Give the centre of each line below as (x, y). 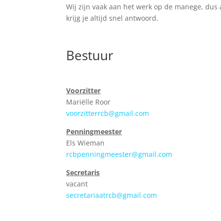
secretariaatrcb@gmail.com (112, 195)
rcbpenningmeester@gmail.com (119, 154)
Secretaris (83, 172)
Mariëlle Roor (89, 102)
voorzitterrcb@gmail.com (108, 113)
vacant (77, 184)
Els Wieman (86, 143)
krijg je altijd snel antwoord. (112, 18)
